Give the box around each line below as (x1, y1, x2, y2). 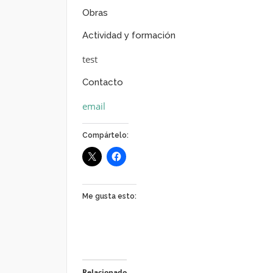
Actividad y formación (82, 30, 175, 41)
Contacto (82, 77, 123, 88)
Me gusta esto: (82, 192, 136, 200)
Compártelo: (82, 131, 129, 140)
